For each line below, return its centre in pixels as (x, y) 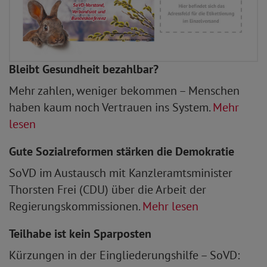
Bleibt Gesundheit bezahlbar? (84, 69)
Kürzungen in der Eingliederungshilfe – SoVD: (124, 255)
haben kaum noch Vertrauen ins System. (111, 107)
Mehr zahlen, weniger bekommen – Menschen (124, 90)
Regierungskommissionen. (76, 206)
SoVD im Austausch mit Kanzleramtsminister (121, 173)
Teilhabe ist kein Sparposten (80, 233)
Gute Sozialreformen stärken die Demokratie (122, 151)
